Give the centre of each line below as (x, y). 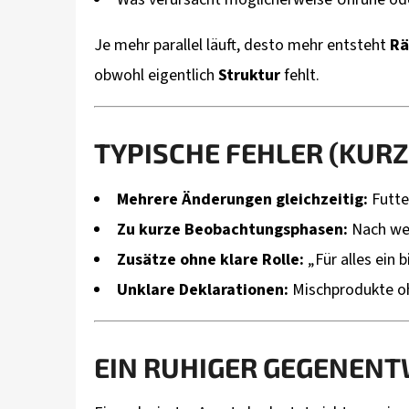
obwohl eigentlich (156, 76)
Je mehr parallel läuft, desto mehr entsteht (242, 46)
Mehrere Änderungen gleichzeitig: (242, 200)
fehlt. (300, 76)
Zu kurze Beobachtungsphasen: (232, 230)
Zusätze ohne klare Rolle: (210, 260)
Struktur (249, 76)
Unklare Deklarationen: (203, 290)
